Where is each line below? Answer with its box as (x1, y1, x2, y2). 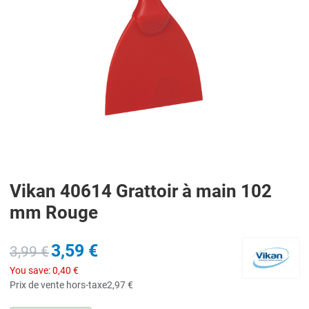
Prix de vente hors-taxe (10, 279, 107, 290)
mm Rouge (10, 201, 98, 223)
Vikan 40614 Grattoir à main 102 (10, 180, 272, 201)
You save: (10, 264, 52, 276)
